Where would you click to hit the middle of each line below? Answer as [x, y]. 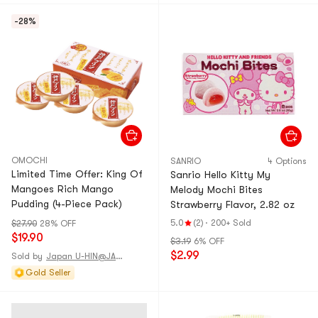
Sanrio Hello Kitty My [220, 175]
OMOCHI [29, 160]
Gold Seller [48, 273]
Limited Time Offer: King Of [77, 174]
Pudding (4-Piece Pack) [67, 204]
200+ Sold [231, 223]
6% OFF [209, 241]
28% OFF [58, 224]
